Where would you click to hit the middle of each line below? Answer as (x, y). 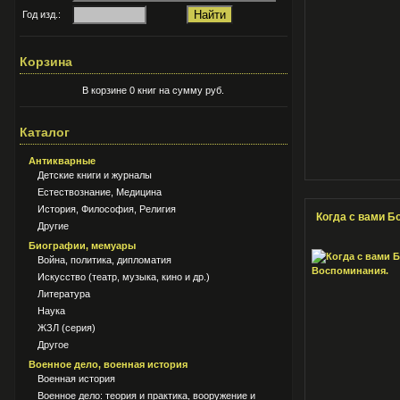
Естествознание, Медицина (100, 192)
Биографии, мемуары (82, 246)
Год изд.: (42, 14)
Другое (53, 345)
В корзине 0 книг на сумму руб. (154, 90)
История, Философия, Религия (107, 209)
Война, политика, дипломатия (104, 260)
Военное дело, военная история (108, 364)
